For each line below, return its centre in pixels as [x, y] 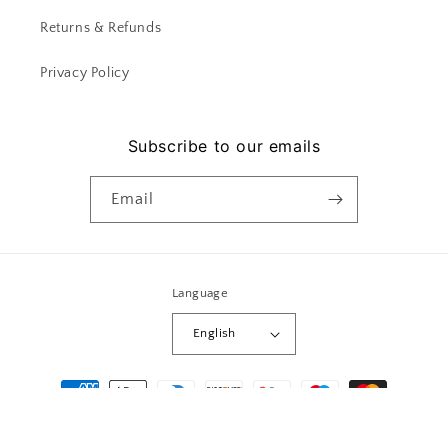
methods [65, 409]
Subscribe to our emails [224, 145]
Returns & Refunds [101, 27]
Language [200, 292]
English [214, 333]
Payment [65, 382]
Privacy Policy [85, 72]
